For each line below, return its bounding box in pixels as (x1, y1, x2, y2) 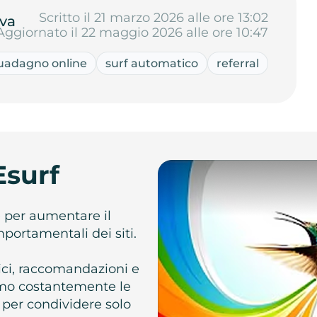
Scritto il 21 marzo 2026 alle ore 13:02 (39, 9, 269, 25)
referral (217, 56, 260, 70)
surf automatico (105, 56, 199, 70)
